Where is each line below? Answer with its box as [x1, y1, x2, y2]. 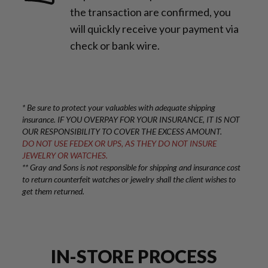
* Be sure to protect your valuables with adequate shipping [22, 102, 215, 113]
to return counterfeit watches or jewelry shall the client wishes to [22, 174, 236, 185]
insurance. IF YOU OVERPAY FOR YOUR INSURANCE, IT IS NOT [22, 114, 240, 125]
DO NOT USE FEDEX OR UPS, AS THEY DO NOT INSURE [22, 138, 217, 149]
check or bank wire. [70, 39, 160, 53]
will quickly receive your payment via [70, 22, 239, 36]
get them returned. [22, 186, 84, 197]
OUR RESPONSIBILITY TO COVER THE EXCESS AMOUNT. [22, 126, 222, 137]
